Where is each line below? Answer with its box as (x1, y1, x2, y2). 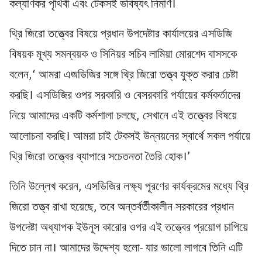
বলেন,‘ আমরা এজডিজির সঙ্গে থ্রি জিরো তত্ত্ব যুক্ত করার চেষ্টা (9, 65, 238, 87)
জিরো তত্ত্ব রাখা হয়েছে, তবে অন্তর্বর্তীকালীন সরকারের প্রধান (9, 197, 234, 219)
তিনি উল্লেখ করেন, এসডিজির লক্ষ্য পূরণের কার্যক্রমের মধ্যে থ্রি (9, 177, 249, 198)
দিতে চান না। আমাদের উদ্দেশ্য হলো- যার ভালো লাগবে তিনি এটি (9, 238, 243, 260)
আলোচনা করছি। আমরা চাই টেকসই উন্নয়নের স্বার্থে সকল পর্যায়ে (9, 126, 250, 148)
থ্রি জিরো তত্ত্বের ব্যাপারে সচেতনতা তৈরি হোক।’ (9, 147, 191, 168)
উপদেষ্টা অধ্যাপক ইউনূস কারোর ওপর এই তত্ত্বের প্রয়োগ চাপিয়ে (9, 218, 248, 239)
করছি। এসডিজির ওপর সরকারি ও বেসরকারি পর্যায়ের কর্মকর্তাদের (9, 85, 240, 107)
